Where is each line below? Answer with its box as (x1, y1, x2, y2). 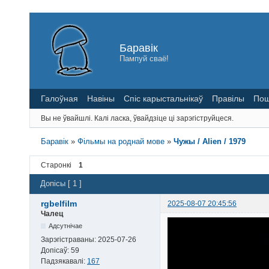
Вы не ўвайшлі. (41, 113, 92, 122)
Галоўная (41, 93, 78, 103)
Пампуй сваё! (119, 53, 169, 63)
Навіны (87, 93, 115, 103)
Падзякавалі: (41, 256, 87, 265)
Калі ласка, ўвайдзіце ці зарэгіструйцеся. (94, 113, 234, 122)
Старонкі (41, 160, 71, 169)
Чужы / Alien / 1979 (174, 136, 246, 146)
